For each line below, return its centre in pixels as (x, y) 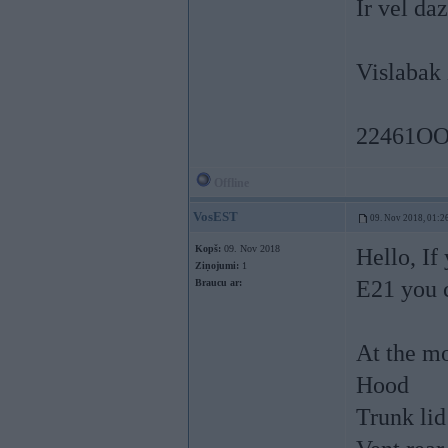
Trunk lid (401, 417)
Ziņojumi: (217, 265)
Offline (230, 183)
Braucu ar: (218, 282)
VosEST (215, 216)
